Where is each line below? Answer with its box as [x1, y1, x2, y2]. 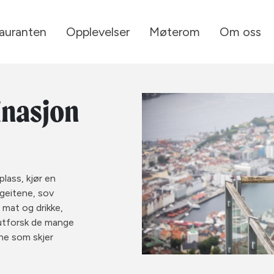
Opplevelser [66, 24, 130, 39]
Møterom [149, 24, 200, 39]
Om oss [220, 24, 261, 39]
